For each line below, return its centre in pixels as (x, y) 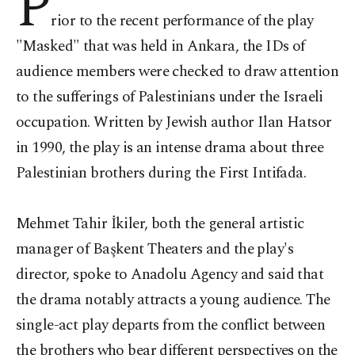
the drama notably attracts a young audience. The (173, 300)
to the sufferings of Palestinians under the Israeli (170, 97)
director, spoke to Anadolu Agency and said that (170, 275)
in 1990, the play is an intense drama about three (170, 148)
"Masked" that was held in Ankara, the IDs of (160, 46)
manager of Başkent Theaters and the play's (155, 249)
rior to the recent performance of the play (182, 21)
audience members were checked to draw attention (177, 72)
